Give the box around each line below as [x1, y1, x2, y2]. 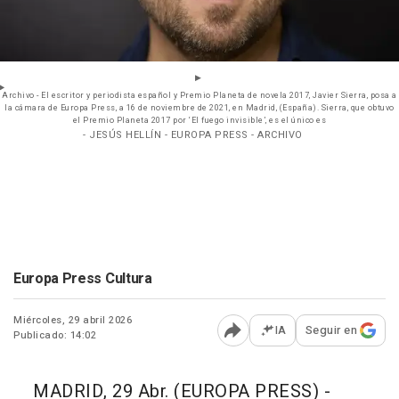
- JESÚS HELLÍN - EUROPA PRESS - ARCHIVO [83, 127, 303, 143]
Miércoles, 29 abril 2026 [13, 313, 132, 329]
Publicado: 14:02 [13, 328, 96, 344]
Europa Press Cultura [13, 268, 152, 290]
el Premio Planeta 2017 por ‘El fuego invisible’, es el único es [72, 115, 327, 127]
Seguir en [305, 322, 357, 339]
